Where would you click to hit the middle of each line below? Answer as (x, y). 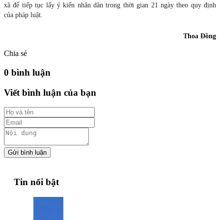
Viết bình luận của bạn (50, 92)
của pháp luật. (23, 15)
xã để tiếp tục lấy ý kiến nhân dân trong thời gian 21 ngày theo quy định (110, 5)
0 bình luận (27, 72)
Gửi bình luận (27, 153)
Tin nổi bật (36, 182)
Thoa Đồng (200, 36)
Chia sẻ (15, 54)
